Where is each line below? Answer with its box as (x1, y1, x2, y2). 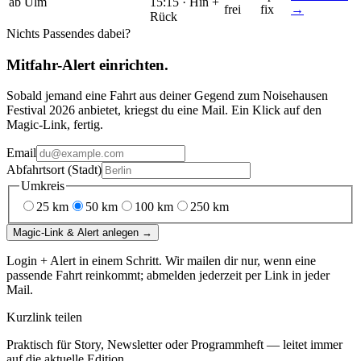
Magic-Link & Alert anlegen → (13, 226, 152, 239)
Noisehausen (263, 89, 328, 103)
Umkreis (21, 179, 64, 193)
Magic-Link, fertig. (6, 118, 103, 132)
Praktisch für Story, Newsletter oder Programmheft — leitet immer (6, 337, 342, 351)
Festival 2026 (6, 103, 75, 118)
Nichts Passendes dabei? (6, 26, 131, 40)
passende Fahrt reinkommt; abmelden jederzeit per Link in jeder (6, 268, 330, 282)
